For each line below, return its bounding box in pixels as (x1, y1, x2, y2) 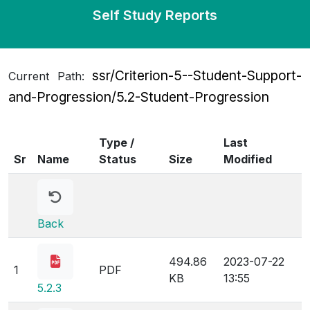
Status (99, 152, 136, 166)
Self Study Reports (93, 7, 217, 24)
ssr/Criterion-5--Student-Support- (92, 67, 302, 84)
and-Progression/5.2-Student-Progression (8, 89, 269, 105)
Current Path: (8, 69, 92, 83)
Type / (99, 136, 134, 149)
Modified (224, 152, 272, 166)
